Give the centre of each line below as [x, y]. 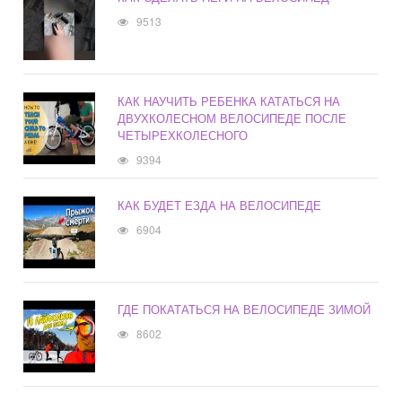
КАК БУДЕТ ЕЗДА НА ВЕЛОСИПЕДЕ [220, 205]
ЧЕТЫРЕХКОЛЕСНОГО [183, 135]
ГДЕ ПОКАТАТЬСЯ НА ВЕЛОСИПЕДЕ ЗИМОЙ [245, 310]
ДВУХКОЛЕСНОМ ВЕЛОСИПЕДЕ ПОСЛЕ [232, 118]
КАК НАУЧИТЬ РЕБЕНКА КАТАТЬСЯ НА [229, 101]
